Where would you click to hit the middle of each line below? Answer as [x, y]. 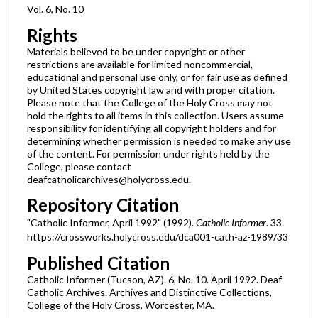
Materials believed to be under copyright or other [136, 51]
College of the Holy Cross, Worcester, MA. [120, 305]
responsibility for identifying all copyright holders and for [151, 128]
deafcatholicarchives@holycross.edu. [109, 179]
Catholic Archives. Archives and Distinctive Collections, [149, 292]
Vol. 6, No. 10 [55, 9]
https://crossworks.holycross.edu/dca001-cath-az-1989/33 [157, 237]
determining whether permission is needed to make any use [159, 141]
